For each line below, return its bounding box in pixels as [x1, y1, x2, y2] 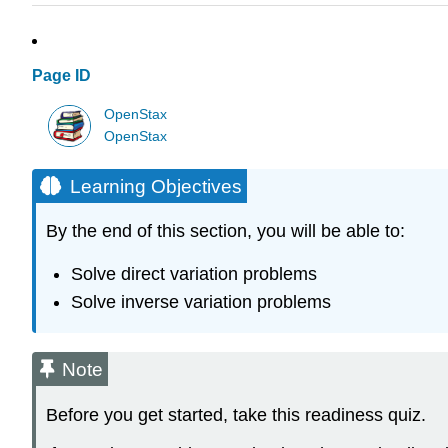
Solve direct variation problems [70, 263, 317, 284]
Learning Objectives [70, 175, 242, 197]
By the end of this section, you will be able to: [46, 221, 405, 242]
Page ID [32, 67, 91, 85]
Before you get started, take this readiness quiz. [46, 404, 426, 425]
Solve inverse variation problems [70, 292, 331, 313]
